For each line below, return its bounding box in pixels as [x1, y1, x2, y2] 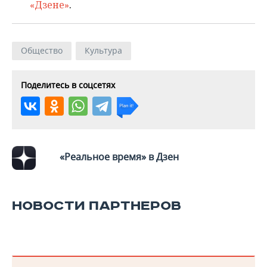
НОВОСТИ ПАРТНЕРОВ [12, 198, 181, 214]
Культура [85, 45, 122, 56]
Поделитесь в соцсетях [21, 79, 115, 91]
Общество [21, 45, 63, 56]
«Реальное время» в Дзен [60, 150, 179, 163]
